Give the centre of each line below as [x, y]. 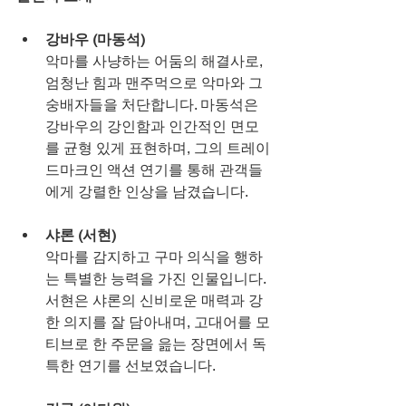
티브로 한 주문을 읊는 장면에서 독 [156, 343]
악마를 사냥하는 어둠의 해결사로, [156, 61]
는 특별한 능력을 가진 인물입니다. [157, 278]
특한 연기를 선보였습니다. [130, 365]
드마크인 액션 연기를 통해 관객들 [154, 169]
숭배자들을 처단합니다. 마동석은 [154, 104]
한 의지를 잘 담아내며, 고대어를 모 [158, 322]
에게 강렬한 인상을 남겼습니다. [147, 191]
